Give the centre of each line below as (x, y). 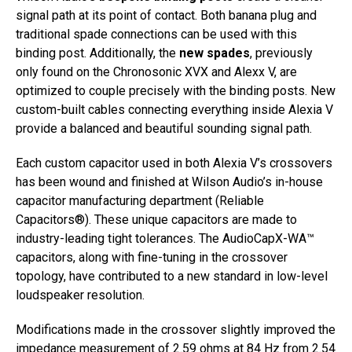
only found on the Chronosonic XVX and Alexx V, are (156, 72)
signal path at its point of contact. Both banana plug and (166, 15)
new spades (214, 53)
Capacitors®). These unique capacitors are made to (156, 220)
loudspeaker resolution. (80, 295)
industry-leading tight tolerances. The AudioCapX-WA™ (165, 238)
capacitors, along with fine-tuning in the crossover (152, 257)
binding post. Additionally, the (97, 53)
